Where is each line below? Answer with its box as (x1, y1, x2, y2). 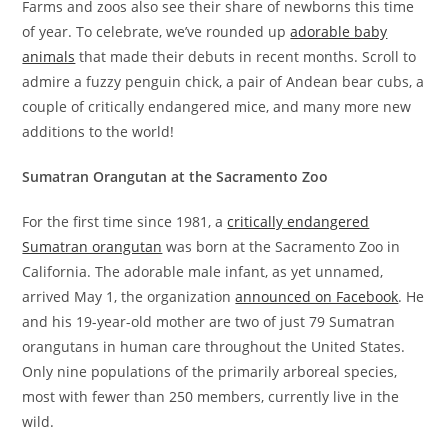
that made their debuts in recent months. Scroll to (75, 47, 417, 66)
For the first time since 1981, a (22, 212, 228, 231)
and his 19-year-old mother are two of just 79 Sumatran (22, 312, 396, 331)
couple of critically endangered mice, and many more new (22, 97, 412, 116)
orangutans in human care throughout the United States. (22, 337, 406, 356)
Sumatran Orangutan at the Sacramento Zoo (22, 167, 329, 186)
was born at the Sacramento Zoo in (162, 237, 401, 256)
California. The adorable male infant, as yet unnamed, (22, 262, 384, 281)
